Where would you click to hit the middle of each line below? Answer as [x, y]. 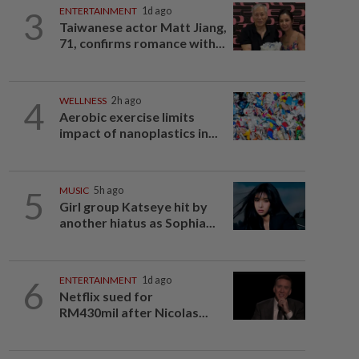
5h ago [108, 190]
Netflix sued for [106, 296]
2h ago [126, 101]
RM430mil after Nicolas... [133, 312]
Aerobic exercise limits [127, 117]
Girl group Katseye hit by [133, 206]
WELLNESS [83, 101]
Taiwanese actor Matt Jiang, [143, 27]
